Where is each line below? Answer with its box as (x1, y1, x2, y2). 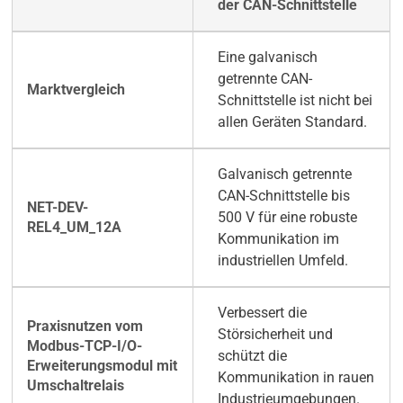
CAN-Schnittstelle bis (217, 187, 350, 205)
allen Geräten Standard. (217, 113, 367, 131)
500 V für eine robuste (217, 209, 357, 227)
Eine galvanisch (217, 49, 318, 67)
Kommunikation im (217, 230, 339, 248)
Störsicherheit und (217, 326, 333, 344)
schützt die (217, 347, 287, 365)
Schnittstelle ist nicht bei (217, 92, 372, 110)
